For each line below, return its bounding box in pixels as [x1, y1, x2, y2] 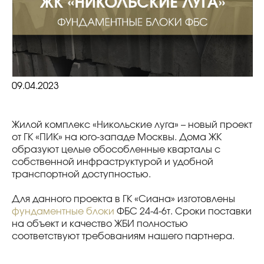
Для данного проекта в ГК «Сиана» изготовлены [12, 194, 235, 204]
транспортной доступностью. [12, 169, 151, 179]
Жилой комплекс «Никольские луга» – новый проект [12, 120, 252, 130]
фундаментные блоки [12, 206, 114, 216]
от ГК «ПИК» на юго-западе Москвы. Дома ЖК [12, 132, 222, 142]
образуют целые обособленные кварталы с [12, 144, 220, 154]
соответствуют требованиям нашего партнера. [12, 231, 235, 241]
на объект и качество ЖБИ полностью [12, 219, 188, 229]
